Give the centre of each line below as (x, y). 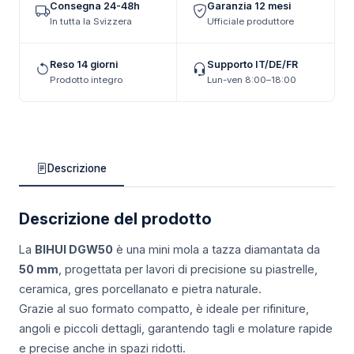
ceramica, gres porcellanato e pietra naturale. (140, 289)
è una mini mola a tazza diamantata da (217, 250)
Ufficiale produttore (250, 21)
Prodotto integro (86, 80)
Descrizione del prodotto (115, 219)
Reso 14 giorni (84, 64)
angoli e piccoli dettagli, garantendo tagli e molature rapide (176, 329)
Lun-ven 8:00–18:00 (252, 80)
